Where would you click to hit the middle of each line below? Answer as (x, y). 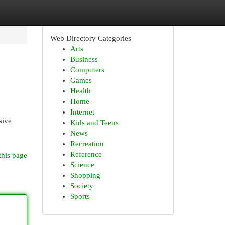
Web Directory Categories (90, 38)
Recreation (87, 144)
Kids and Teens (94, 123)
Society (82, 186)
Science (82, 165)
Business (84, 59)
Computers (87, 70)
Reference (86, 154)
